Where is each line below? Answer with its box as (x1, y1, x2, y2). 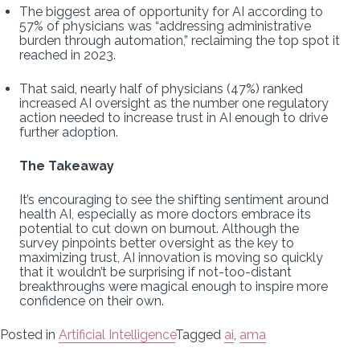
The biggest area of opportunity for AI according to (19, 3, 323, 19)
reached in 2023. (19, 47, 116, 63)
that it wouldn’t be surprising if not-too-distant (19, 264, 292, 280)
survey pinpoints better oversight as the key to (19, 235, 294, 251)
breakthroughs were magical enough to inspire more (19, 278, 328, 294)
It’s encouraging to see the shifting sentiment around (19, 191, 329, 207)
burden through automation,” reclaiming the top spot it (19, 32, 340, 48)
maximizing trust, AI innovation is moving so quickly (19, 249, 323, 265)
